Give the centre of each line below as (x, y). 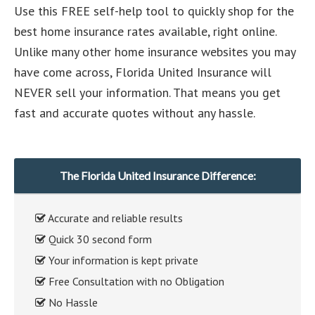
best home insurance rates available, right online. (145, 31)
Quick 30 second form (99, 239)
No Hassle (72, 302)
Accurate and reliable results (114, 218)
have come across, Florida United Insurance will (143, 72)
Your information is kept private (122, 260)
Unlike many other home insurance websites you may (155, 52)
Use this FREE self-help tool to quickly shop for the (154, 11)
